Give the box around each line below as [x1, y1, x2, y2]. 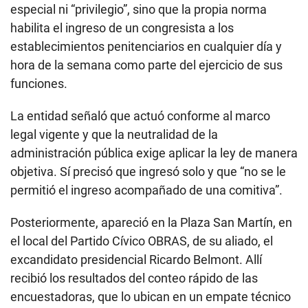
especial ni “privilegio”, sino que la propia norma [10, 1, 267, 16]
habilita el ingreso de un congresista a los [10, 20, 234, 35]
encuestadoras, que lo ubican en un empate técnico [10, 289, 291, 304]
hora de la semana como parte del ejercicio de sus [10, 57, 283, 72]
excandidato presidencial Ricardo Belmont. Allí [10, 252, 262, 267]
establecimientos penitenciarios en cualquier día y [10, 38, 282, 54]
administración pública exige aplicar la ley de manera [10, 145, 298, 160]
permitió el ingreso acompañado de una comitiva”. [10, 182, 283, 197]
